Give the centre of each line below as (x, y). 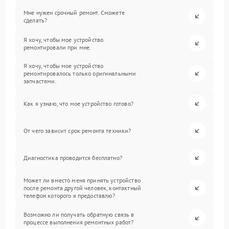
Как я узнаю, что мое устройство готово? (78, 104)
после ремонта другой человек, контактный (82, 188)
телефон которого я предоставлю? (70, 196)
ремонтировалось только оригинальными (80, 74)
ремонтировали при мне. (58, 47)
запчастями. (40, 81)
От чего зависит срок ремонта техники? (77, 131)
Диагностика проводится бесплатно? (73, 158)
